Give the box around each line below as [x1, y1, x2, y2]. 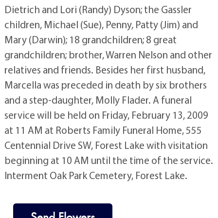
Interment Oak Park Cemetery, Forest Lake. [4, 168, 187, 182]
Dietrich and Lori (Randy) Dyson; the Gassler [4, 2, 192, 16]
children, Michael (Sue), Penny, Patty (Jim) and [4, 18, 198, 31]
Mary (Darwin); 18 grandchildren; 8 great [4, 33, 177, 46]
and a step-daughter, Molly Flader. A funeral [4, 93, 192, 106]
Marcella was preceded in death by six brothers [4, 78, 207, 91]
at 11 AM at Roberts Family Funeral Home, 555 [4, 123, 202, 136]
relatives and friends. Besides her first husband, [4, 63, 205, 76]
